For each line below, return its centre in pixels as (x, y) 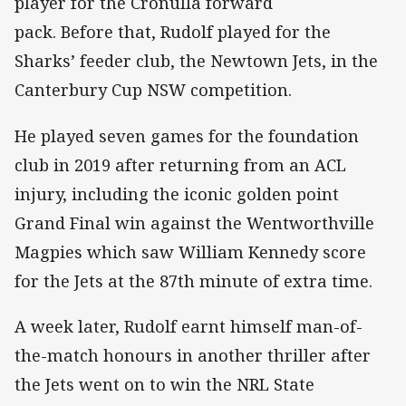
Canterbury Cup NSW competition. (153, 90)
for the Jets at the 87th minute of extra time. (196, 280)
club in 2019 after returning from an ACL (180, 164)
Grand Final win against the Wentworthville (194, 222)
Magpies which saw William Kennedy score (190, 251)
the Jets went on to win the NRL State (164, 384)
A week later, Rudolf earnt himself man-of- (188, 326)
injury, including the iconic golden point (177, 193)
